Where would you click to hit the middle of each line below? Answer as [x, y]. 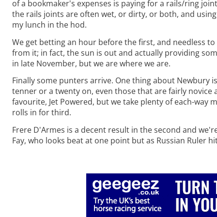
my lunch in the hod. [49, 24]
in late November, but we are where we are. [91, 63]
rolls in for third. [42, 113]
